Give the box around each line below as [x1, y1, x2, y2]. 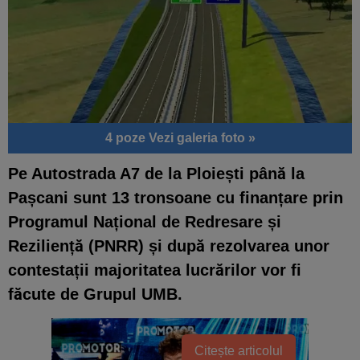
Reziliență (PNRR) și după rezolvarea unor [8, 236, 329, 255]
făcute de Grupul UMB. [8, 284, 182, 303]
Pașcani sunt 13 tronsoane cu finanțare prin [8, 188, 343, 207]
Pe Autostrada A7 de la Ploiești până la [8, 164, 305, 182]
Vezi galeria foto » [148, 130, 256, 145]
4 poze [104, 130, 149, 145]
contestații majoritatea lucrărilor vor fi [8, 260, 301, 279]
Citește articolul [194, 343, 283, 358]
